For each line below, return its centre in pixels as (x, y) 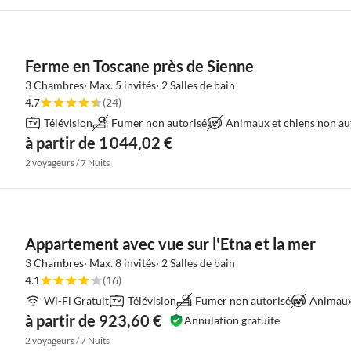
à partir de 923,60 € (94, 320)
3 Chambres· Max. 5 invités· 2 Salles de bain (130, 85)
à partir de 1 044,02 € (99, 143)
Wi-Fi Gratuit (76, 300)
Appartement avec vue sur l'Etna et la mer (170, 244)
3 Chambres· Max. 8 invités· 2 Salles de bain (130, 263)
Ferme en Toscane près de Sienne (139, 66)
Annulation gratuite (232, 320)
